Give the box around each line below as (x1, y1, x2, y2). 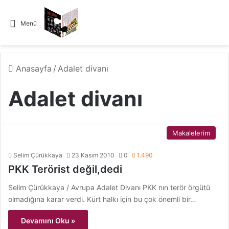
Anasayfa (13, 63, 52, 74)
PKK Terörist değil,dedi (8, 163, 122, 175)
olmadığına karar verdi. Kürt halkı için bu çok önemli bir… (8, 195, 196, 203)
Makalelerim (172, 129, 210, 137)
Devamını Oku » (21, 216, 75, 225)
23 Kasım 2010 (72, 151, 114, 159)
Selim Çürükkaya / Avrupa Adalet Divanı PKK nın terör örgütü (8, 183, 210, 192)
